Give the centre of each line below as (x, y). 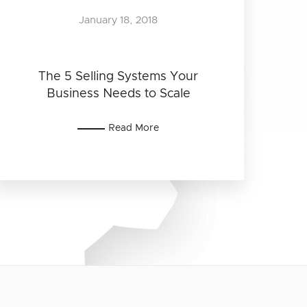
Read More (134, 128)
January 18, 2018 (119, 20)
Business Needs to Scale (118, 94)
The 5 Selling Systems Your (119, 76)
